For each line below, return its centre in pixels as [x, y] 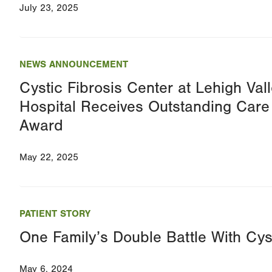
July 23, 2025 [49, 8]
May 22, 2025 [49, 158]
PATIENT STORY [55, 214]
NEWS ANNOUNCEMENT [74, 65]
